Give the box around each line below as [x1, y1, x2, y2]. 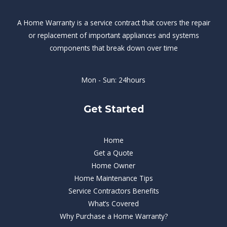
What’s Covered [88, 199, 139, 209]
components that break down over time [49, 43, 178, 53]
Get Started [83, 102, 144, 115]
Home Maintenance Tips [74, 173, 153, 183]
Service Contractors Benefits [68, 186, 159, 196]
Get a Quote [94, 148, 133, 158]
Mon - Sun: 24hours [82, 75, 145, 85]
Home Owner [92, 161, 135, 171]
